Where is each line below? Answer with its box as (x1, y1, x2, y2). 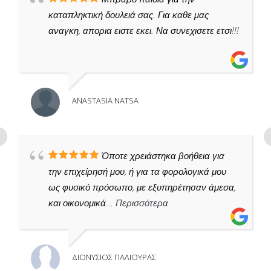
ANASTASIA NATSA (72, 95, 139, 106)
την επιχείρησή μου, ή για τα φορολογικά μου (48, 165, 226, 178)
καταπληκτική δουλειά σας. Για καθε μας (48, 8, 209, 21)
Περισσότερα (116, 197, 168, 209)
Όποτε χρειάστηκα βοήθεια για (102, 149, 224, 162)
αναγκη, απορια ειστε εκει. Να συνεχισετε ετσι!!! (48, 24, 239, 37)
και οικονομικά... (48, 197, 113, 209)
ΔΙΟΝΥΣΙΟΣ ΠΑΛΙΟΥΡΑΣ (72, 252, 156, 263)
